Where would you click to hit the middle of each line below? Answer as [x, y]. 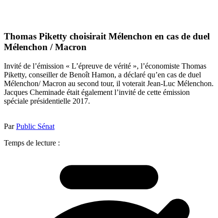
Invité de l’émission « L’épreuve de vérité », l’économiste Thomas [105, 66]
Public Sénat [35, 126]
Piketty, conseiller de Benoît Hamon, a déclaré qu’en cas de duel [102, 74]
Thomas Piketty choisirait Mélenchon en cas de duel [107, 36]
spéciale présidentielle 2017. [47, 101]
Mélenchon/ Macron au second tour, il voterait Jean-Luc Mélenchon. [109, 83]
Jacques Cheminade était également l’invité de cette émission [97, 92]
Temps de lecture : [32, 143]
